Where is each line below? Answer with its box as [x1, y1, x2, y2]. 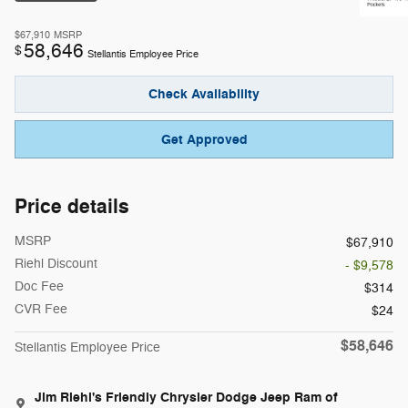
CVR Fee [15, 301, 67, 317]
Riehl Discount [15, 255, 97, 271]
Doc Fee [15, 278, 64, 294]
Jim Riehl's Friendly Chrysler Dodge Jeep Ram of [35, 388, 338, 406]
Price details [15, 193, 129, 219]
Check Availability [148, 86, 260, 103]
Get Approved [160, 130, 248, 148]
